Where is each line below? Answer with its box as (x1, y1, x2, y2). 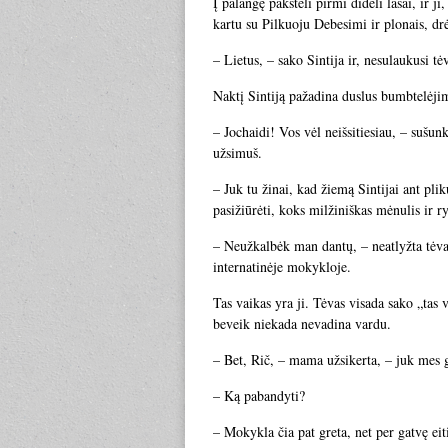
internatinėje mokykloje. (213, 257, 351, 276)
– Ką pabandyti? (213, 386, 305, 405)
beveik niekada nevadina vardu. (213, 314, 391, 333)
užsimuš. (213, 143, 262, 162)
